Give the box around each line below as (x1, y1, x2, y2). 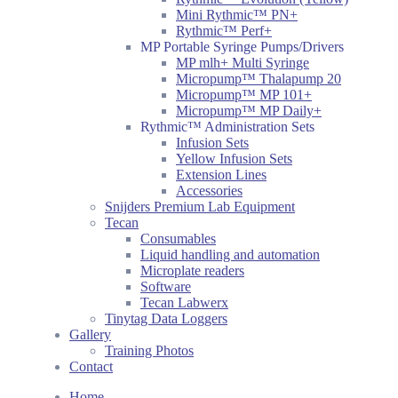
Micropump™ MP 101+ (176, 87, 312, 102)
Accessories (176, 183, 243, 198)
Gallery (69, 327, 111, 342)
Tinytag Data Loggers (105, 311, 227, 326)
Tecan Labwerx (140, 295, 228, 310)
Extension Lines (176, 167, 267, 182)
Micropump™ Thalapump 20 (176, 71, 341, 86)
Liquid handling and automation (140, 247, 320, 262)
